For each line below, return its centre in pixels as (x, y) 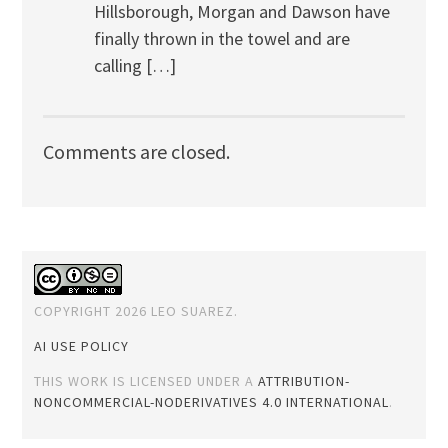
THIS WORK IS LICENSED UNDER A (146, 380)
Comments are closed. (136, 151)
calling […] (134, 66)
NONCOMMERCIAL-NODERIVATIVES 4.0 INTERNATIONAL (212, 401)
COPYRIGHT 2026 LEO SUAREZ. (136, 310)
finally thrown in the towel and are (221, 39)
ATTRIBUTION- (304, 380)
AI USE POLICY (82, 345)
